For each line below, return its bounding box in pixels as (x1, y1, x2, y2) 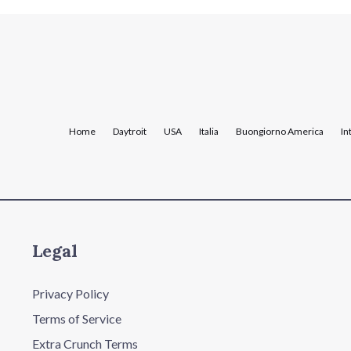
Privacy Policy (31, 285, 109, 301)
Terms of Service (31, 310, 121, 326)
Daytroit (112, 125, 147, 138)
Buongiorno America (235, 125, 324, 138)
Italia (198, 125, 219, 138)
